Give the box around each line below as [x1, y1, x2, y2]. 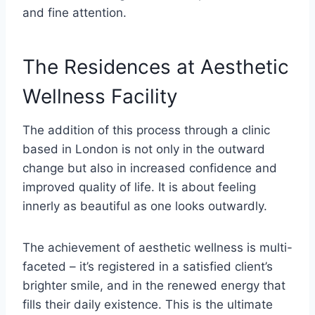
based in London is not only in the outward [22, 141, 265, 156]
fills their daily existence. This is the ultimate [22, 297, 273, 311]
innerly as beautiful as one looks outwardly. [22, 198, 267, 213]
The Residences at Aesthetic [22, 54, 289, 79]
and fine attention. [22, 5, 127, 20]
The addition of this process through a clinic [22, 122, 270, 137]
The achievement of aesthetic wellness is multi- [22, 240, 292, 255]
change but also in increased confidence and [22, 160, 277, 175]
